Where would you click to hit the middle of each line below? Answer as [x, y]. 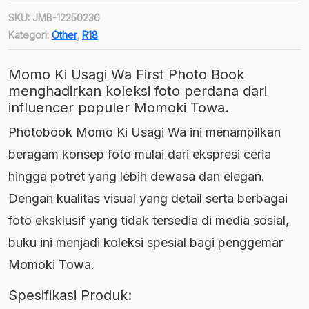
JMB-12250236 [66, 18]
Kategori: [30, 35]
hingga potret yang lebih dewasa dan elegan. [137, 176]
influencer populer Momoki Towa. [119, 108]
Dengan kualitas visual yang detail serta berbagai [148, 198]
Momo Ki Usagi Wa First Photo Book [126, 74]
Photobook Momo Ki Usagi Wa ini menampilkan [144, 132]
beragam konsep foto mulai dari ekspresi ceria [140, 154]
